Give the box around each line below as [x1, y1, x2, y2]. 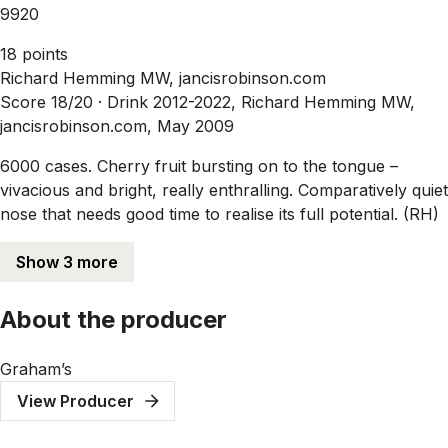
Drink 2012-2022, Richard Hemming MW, [107, 91, 415, 112]
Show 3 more [16, 251, 118, 272]
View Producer [17, 391, 134, 412]
